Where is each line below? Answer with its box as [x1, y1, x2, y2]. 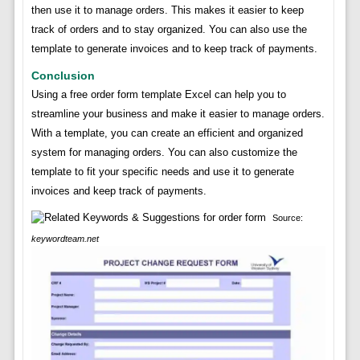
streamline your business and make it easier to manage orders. [31, 108, 325, 121]
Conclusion [31, 69, 95, 83]
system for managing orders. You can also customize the [31, 146, 297, 159]
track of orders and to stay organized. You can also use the [31, 23, 307, 36]
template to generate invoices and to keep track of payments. [31, 43, 317, 55]
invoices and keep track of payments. [31, 185, 207, 198]
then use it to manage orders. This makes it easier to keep [31, 4, 304, 17]
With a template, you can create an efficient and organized [31, 127, 303, 140]
